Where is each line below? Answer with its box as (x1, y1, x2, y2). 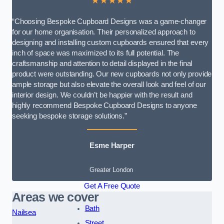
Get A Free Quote (84, 182, 140, 190)
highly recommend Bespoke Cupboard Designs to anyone (12, 101, 197, 110)
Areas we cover (12, 190, 99, 204)
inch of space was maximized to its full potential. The (12, 49, 179, 57)
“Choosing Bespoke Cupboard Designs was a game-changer (12, 17, 207, 26)
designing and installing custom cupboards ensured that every (12, 38, 209, 47)
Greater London (89, 166, 133, 174)
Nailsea (12, 208, 36, 217)
